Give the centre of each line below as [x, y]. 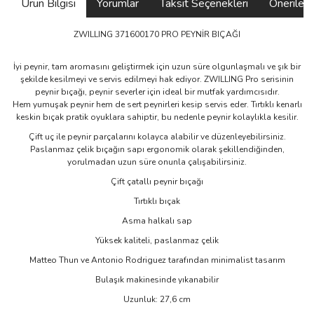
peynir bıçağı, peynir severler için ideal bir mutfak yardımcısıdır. [157, 92]
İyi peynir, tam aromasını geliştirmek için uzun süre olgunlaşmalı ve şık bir [157, 67]
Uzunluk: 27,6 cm [157, 299]
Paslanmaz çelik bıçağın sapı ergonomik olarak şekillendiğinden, [157, 149]
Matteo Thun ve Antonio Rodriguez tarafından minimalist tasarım [157, 260]
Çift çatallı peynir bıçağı [157, 182]
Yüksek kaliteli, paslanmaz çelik [157, 240]
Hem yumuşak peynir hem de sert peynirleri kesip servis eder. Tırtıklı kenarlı [157, 104]
